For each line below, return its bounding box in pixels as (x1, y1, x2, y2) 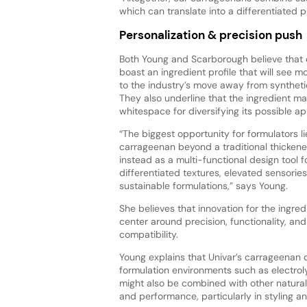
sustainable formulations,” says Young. (119, 180, 288, 193)
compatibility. (119, 228, 181, 241)
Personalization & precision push (119, 27, 302, 43)
